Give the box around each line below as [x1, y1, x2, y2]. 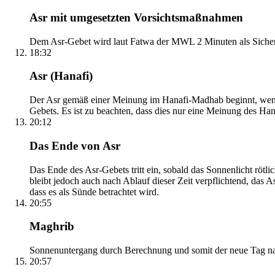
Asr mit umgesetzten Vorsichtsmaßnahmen [29, 11, 243, 25]
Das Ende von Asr [29, 139, 120, 152]
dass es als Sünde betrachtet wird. [29, 186, 159, 197]
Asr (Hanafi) [29, 69, 93, 83]
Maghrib [29, 220, 74, 233]
